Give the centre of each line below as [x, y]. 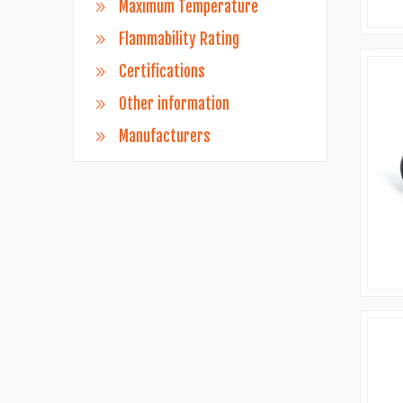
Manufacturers [164, 136]
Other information [174, 104]
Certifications [161, 72]
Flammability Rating [179, 39]
